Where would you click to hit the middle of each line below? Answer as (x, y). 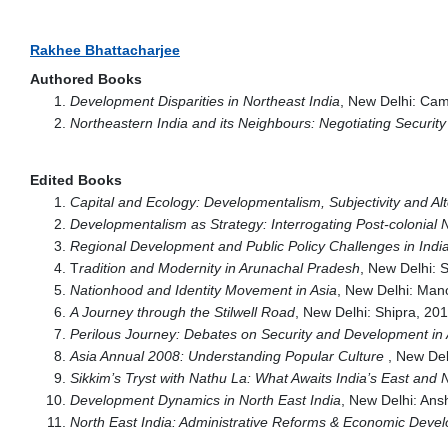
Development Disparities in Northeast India (205, 100)
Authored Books (86, 78)
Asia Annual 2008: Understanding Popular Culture (227, 355)
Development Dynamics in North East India (205, 399)
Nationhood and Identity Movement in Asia (203, 289)
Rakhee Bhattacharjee (105, 50)
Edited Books (76, 179)
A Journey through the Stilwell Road (182, 311)
